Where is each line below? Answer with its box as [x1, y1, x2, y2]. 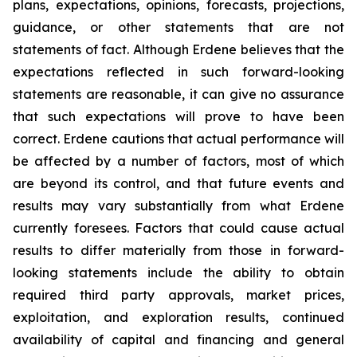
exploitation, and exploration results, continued [13, 309, 344, 325]
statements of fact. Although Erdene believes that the [13, 41, 344, 57]
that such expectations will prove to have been [13, 108, 344, 124]
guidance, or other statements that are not [13, 19, 344, 35]
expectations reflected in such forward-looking [13, 64, 344, 80]
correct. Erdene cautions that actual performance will [13, 131, 344, 147]
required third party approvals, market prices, [13, 287, 344, 303]
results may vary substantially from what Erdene [13, 198, 344, 214]
